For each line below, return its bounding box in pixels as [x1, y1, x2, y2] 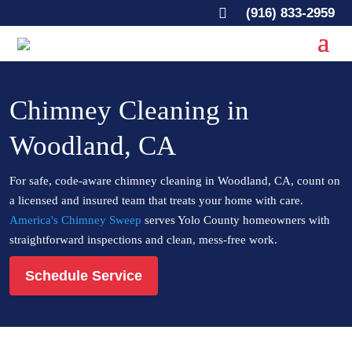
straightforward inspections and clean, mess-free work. [9, 233, 277, 246]
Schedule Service [25, 268, 142, 284]
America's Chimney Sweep [9, 214, 141, 226]
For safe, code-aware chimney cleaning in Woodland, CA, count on [9, 174, 340, 187]
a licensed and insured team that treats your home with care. [9, 194, 303, 207]
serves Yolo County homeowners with [141, 214, 330, 226]
